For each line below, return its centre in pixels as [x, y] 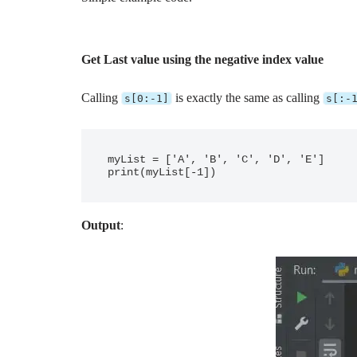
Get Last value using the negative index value [202, 59]
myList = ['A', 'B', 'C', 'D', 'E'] [216, 159]
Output [101, 225]
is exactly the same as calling [247, 98]
